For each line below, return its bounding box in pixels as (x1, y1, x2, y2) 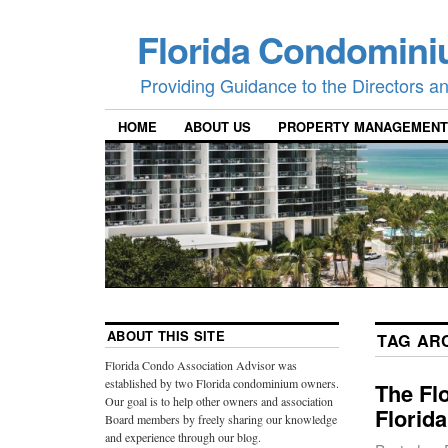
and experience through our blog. (105, 429, 261, 446)
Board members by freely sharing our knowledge (105, 411, 337, 428)
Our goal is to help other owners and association (105, 393, 333, 410)
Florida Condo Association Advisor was (105, 357, 297, 374)
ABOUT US (184, 117, 251, 137)
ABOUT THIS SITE (107, 326, 225, 346)
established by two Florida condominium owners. (105, 375, 339, 392)
